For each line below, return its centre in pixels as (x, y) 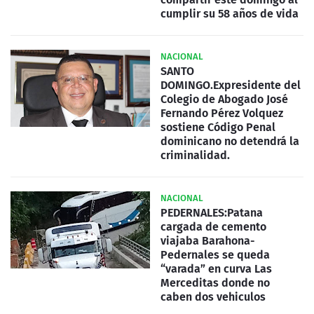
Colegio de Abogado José (224, 99)
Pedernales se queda (215, 254)
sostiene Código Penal (218, 127)
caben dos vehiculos (213, 296)
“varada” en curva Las (216, 268)
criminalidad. (195, 155)
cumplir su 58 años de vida (230, 13)
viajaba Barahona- (208, 240)
